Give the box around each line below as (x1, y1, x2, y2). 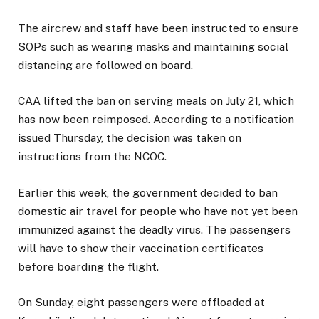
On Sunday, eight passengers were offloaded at (18, 295, 265, 309)
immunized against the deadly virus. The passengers (18, 222, 291, 236)
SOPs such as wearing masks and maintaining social (18, 40, 288, 54)
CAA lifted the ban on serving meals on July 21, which (18, 94, 294, 108)
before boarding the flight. (18, 259, 159, 273)
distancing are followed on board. (18, 58, 193, 73)
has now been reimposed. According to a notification (18, 113, 294, 127)
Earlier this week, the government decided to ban (18, 185, 278, 199)
